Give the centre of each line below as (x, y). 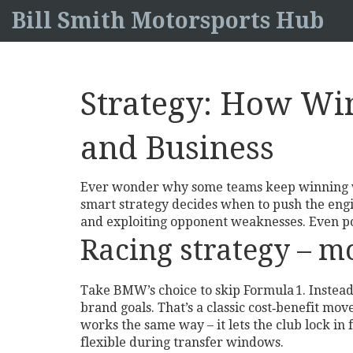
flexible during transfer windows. (182, 342)
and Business (177, 149)
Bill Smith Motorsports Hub (168, 21)
